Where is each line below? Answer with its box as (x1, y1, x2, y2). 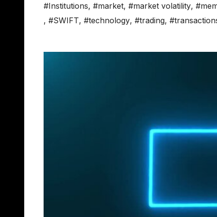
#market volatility (128, 1, 191, 11)
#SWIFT (48, 15, 79, 26)
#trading (135, 15, 165, 26)
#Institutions (44, 1, 88, 11)
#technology (84, 15, 130, 26)
